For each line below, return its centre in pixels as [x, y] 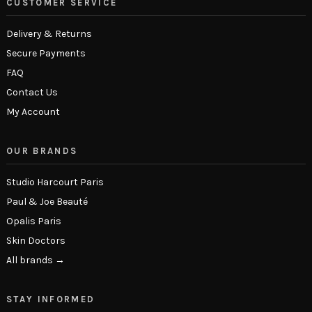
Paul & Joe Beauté [47, 201]
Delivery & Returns [49, 33]
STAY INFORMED [51, 299]
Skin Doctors [36, 240]
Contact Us [32, 92]
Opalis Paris [34, 221]
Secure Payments [46, 53]
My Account [33, 111]
